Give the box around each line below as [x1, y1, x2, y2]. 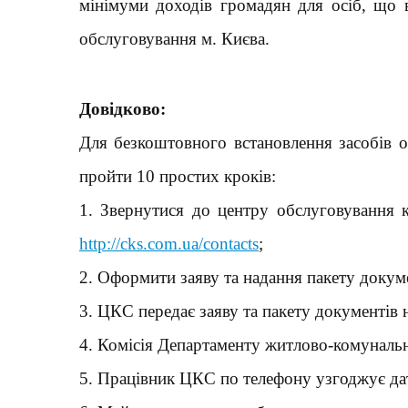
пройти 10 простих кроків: [79, 167, 276, 186]
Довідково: [79, 99, 166, 118]
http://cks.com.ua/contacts [79, 234, 259, 253]
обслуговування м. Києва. [79, 29, 270, 48]
